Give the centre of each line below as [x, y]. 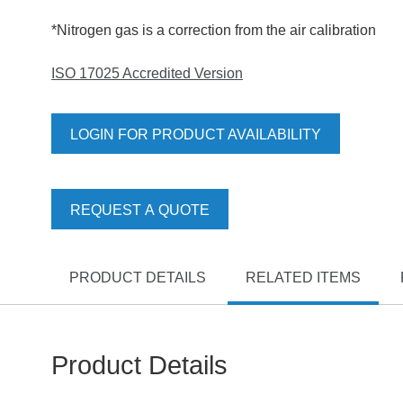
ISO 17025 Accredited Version [147, 73]
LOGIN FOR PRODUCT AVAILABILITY [196, 134]
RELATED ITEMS [303, 278]
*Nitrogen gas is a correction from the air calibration [214, 30]
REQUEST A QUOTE [140, 210]
